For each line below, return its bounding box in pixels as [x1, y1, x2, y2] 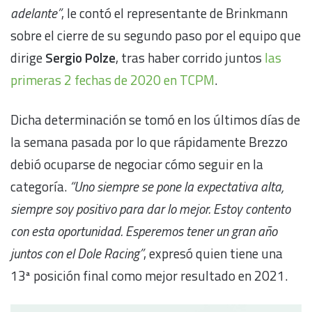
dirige [10, 47, 45, 68]
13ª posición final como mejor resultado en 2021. [10, 265, 288, 286]
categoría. [10, 175, 70, 196]
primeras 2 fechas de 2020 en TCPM [10, 69, 214, 90]
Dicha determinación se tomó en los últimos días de [10, 109, 300, 130]
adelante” [10, 2, 61, 23]
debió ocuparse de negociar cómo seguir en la [10, 153, 263, 174]
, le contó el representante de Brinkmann [61, 2, 288, 23]
